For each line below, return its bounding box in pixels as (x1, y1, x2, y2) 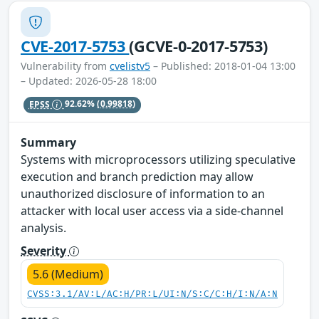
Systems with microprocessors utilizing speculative (21, 151, 296, 167)
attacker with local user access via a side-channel (21, 202, 283, 219)
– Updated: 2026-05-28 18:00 (21, 74, 157, 88)
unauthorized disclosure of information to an (21, 185, 265, 202)
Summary (21, 134, 76, 150)
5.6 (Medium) (33, 266, 103, 282)
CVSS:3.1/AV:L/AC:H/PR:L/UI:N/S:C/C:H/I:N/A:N (27, 288, 278, 300)
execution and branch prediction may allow (21, 168, 253, 184)
